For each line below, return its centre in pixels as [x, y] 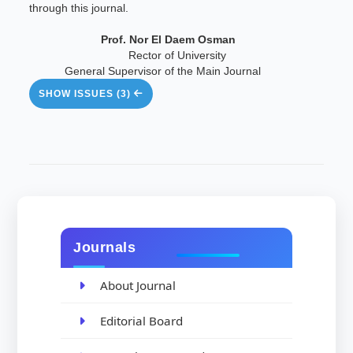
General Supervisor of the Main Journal [162, 71]
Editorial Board [142, 321]
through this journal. [79, 8]
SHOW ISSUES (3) [87, 94]
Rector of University [243, 56]
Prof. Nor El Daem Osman [248, 40]
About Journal [138, 286]
